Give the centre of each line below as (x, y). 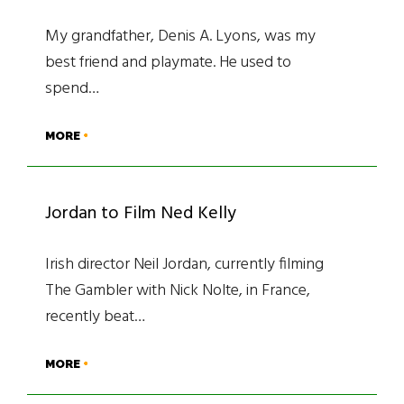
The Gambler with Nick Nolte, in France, (178, 290)
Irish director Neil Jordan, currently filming (184, 264)
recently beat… (95, 317)
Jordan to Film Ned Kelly (141, 213)
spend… (72, 88)
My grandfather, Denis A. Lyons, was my (180, 36)
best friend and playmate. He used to (168, 62)
